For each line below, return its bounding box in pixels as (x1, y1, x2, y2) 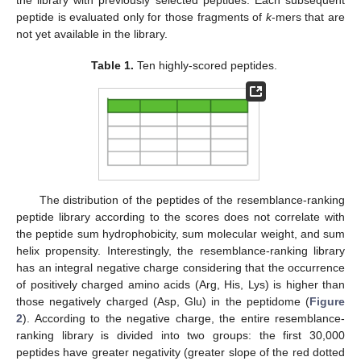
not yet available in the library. (16, 27, 168, 41)
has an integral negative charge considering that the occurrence (16, 261, 345, 275)
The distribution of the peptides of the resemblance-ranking (39, 193, 345, 207)
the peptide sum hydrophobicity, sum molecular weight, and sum (16, 227, 345, 241)
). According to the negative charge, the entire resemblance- (23, 312, 345, 326)
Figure (309, 295, 345, 309)
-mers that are (271, 10, 346, 24)
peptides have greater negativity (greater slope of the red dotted (16, 346, 345, 359)
